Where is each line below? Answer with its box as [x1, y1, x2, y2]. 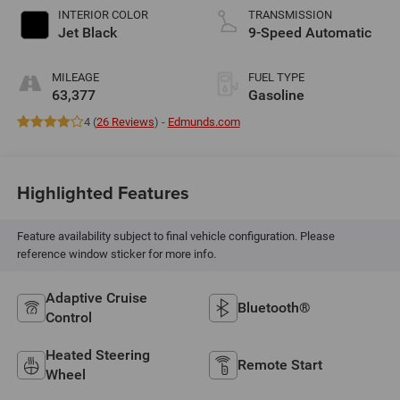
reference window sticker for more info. [16, 247, 216, 262]
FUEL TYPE [248, 70, 304, 84]
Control [45, 309, 92, 327]
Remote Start [237, 356, 322, 374]
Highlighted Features [16, 179, 189, 206]
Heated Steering [45, 346, 150, 364]
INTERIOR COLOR [57, 7, 148, 21]
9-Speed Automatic [248, 23, 371, 41]
